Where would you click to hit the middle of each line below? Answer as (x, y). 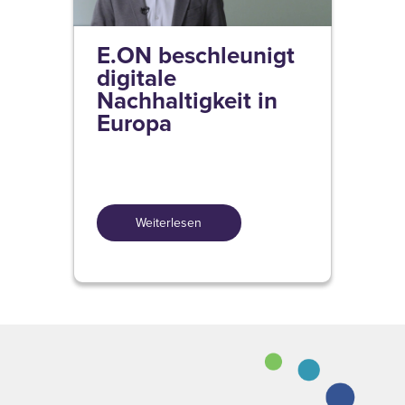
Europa (134, 122)
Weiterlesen (169, 222)
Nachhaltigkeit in (187, 100)
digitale (136, 77)
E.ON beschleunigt (195, 55)
